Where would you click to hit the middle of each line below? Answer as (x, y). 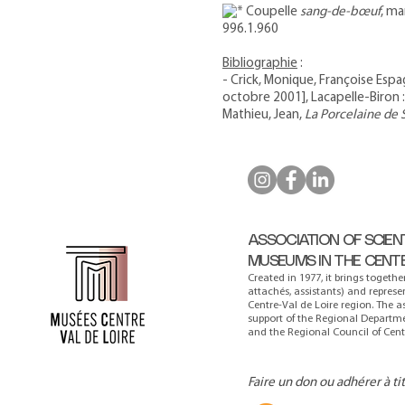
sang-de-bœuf (340, 12)
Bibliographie (260, 64)
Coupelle (272, 12)
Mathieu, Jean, (264, 115)
